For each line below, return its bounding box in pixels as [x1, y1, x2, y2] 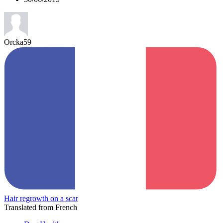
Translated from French [4, 203, 77, 212]
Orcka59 [4, 37, 31, 46]
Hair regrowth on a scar [4, 194, 78, 203]
